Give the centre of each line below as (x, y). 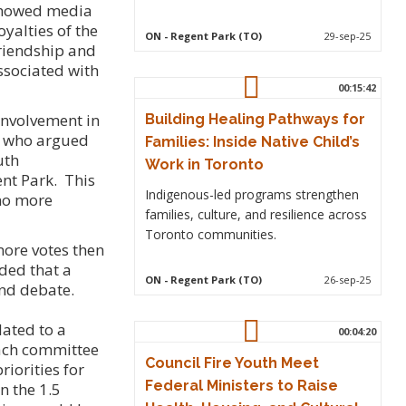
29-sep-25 (348, 35)
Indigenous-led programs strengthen (251, 194)
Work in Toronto (204, 164)
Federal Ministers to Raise (241, 385)
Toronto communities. (210, 234)
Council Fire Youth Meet (232, 362)
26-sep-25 (348, 279)
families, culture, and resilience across (256, 214)
